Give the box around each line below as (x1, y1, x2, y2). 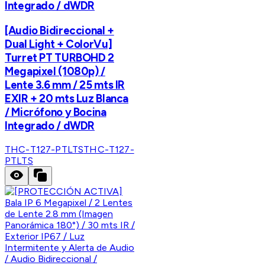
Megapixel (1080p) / (5, 64, 105, 78)
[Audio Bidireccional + (5, 23, 114, 37)
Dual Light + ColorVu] (5, 37, 112, 51)
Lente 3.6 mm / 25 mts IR (5, 77, 125, 92)
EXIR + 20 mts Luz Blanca (5, 91, 129, 105)
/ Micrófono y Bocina (5, 105, 106, 119)
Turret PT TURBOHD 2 (5, 50, 114, 64)
